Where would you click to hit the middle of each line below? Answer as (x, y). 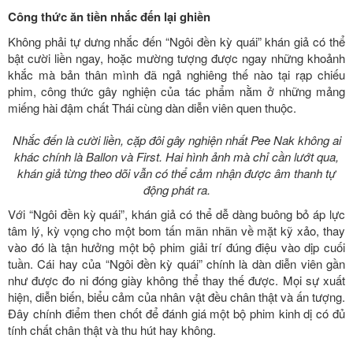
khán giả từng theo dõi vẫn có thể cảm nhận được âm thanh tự (176, 173)
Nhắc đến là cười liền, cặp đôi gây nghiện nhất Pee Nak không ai (176, 139)
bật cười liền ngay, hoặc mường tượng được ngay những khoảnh (176, 58)
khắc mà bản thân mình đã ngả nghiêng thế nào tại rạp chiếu (176, 74)
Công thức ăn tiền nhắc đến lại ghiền (109, 16)
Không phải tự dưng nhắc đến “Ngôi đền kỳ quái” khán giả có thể (176, 41)
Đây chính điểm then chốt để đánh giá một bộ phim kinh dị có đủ (176, 313)
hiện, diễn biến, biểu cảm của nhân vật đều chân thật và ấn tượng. (176, 296)
